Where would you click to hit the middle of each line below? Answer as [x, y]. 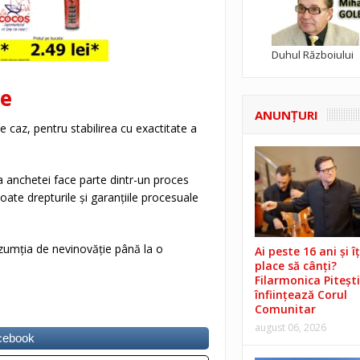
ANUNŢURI [286, 115]
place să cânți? [295, 266]
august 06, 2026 [290, 328]
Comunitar [285, 309]
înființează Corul [301, 295]
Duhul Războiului [312, 54]
